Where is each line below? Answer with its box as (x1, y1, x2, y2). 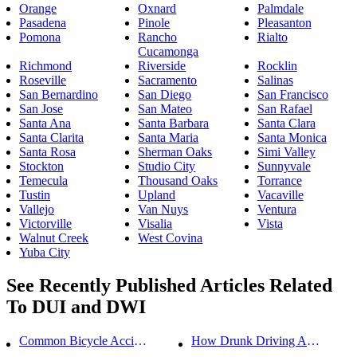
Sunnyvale (257, 159, 311, 173)
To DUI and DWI (6, 296, 146, 318)
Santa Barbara (138, 116, 210, 130)
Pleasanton (257, 15, 312, 29)
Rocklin (257, 58, 297, 73)
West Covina (138, 230, 203, 245)
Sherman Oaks (138, 144, 213, 159)
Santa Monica (257, 130, 327, 144)
